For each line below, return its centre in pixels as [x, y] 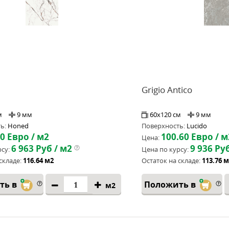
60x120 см [166, 114]
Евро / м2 [27, 137]
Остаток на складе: [171, 161]
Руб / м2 [53, 148]
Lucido [197, 126]
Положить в [171, 185]
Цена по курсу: [165, 149]
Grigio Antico [167, 90]
